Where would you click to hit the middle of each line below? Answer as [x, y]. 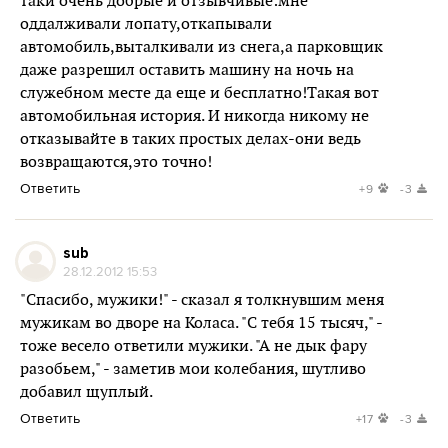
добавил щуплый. [86, 392]
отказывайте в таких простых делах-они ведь [190, 139]
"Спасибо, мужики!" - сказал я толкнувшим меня [202, 300]
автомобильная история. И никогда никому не [194, 116]
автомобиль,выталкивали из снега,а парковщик [201, 47]
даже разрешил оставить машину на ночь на [187, 70]
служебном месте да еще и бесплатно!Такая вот [199, 93]
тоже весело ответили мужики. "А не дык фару [193, 346]
